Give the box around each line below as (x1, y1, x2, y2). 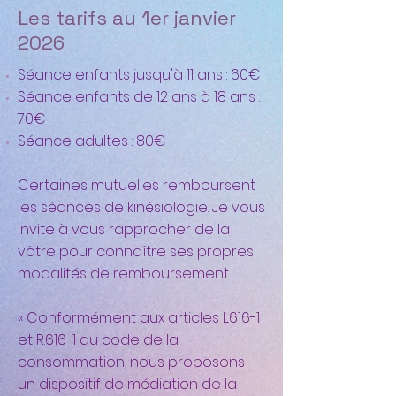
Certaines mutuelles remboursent (18, 175, 255, 195)
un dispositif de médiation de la (18, 374, 237, 394)
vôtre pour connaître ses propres (18, 241, 254, 262)
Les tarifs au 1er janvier (18, 5, 236, 30)
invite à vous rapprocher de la (18, 219, 230, 240)
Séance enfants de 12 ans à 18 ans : (18, 87, 260, 107)
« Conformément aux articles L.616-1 (18, 308, 260, 328)
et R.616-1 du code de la (18, 330, 179, 350)
